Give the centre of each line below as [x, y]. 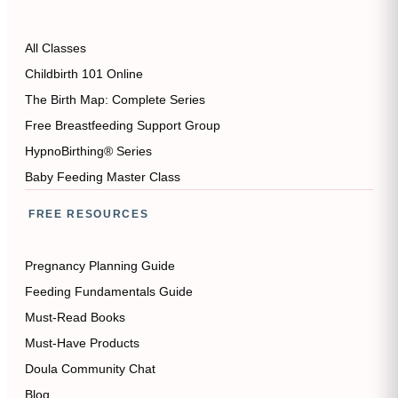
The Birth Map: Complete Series [115, 99]
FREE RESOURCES [89, 214]
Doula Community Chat [90, 369]
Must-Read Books [75, 317]
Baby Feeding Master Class [103, 177]
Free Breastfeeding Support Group [123, 125]
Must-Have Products [82, 343]
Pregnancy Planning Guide [100, 266]
